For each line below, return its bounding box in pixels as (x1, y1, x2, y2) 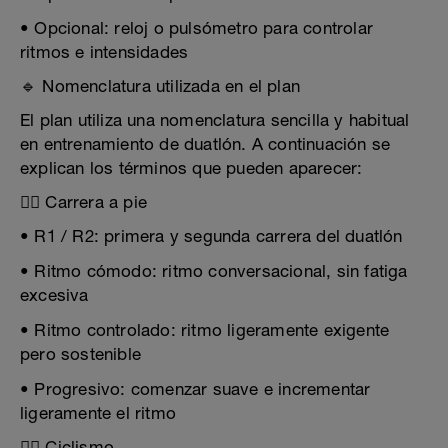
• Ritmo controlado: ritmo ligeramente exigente (20, 320, 390, 340)
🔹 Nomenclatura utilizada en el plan (20, 76, 300, 96)
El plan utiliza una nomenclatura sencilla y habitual (20, 110, 410, 130)
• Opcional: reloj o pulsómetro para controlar (20, 18, 374, 38)
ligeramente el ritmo (20, 403, 176, 423)
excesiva (20, 285, 89, 305)
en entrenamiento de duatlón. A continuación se (20, 134, 391, 154)
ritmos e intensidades (20, 42, 189, 62)
